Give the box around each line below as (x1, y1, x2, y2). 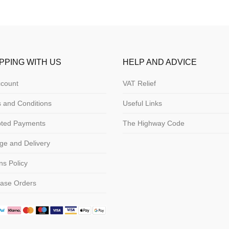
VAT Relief (123, 79, 156, 87)
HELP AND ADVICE (123, 57, 197, 66)
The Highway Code (123, 119, 185, 127)
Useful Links (123, 99, 163, 107)
